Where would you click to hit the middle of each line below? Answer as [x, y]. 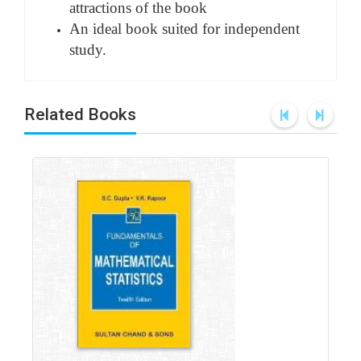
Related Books [80, 114]
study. [88, 50]
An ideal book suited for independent [185, 29]
